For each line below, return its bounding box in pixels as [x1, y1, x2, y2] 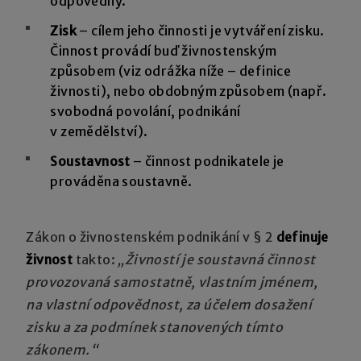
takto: [75, 251, 118, 268]
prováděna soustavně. [50, 172, 193, 189]
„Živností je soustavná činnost [118, 251, 316, 268]
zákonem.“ [26, 341, 98, 358]
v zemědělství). [50, 122, 148, 139]
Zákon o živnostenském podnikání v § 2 [26, 228, 274, 245]
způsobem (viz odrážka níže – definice [50, 62, 292, 79]
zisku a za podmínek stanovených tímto [26, 318, 284, 335]
